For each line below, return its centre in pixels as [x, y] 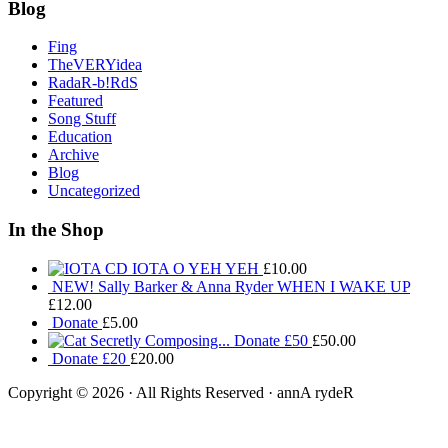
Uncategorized [94, 191]
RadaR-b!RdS [93, 83]
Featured [75, 101]
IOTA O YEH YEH [195, 268]
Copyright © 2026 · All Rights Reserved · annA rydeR [181, 392]
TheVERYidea [95, 65]
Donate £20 [89, 358]
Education [80, 137]
